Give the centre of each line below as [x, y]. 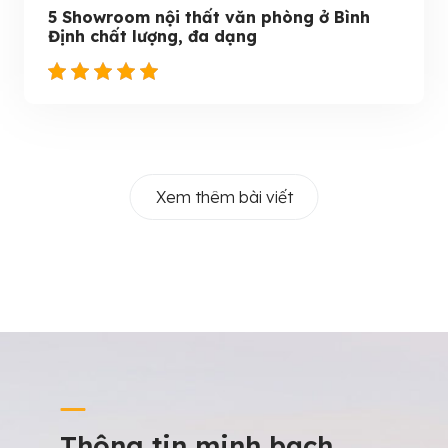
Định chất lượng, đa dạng [152, 36]
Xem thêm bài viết [224, 197]
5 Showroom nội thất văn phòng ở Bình [209, 17]
